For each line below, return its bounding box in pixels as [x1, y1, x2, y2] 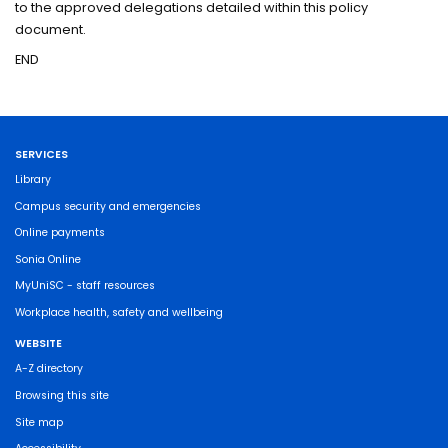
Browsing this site [15, 388, 110, 403]
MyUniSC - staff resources [15, 278, 156, 294]
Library [15, 172, 52, 188]
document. [15, 21, 87, 39]
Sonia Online [15, 251, 82, 267]
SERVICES [15, 146, 69, 162]
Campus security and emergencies [15, 198, 202, 214]
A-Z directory [15, 361, 84, 377]
